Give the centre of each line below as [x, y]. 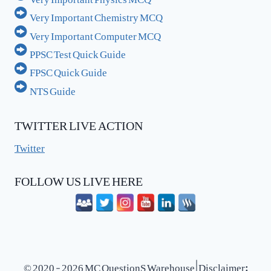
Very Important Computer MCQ [96, 33]
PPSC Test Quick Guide [78, 51]
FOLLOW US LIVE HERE [79, 178]
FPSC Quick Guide [69, 70]
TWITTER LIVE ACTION [79, 122]
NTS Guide [53, 88]
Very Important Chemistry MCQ [96, 15]
